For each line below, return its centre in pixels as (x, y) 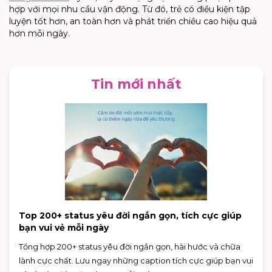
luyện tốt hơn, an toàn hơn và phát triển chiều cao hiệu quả (133, 21)
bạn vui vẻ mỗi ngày (64, 227)
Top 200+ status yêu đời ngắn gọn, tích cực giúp (130, 215)
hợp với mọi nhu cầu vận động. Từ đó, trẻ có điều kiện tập (130, 9)
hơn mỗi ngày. (39, 33)
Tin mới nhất (136, 84)
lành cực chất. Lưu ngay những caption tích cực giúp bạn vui (136, 260)
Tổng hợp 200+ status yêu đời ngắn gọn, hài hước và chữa (130, 246)
